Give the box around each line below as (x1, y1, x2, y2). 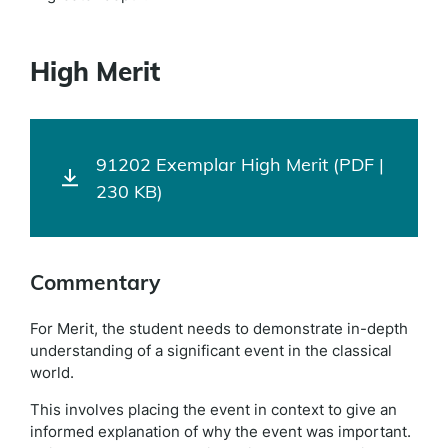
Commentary (30, 269, 160, 295)
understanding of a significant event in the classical (30, 341, 392, 360)
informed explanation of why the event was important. (30, 422, 411, 441)
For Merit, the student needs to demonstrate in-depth (30, 319, 408, 338)
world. (30, 363, 74, 382)
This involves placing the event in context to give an (30, 400, 397, 419)
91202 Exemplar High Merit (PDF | (96, 153, 384, 176)
